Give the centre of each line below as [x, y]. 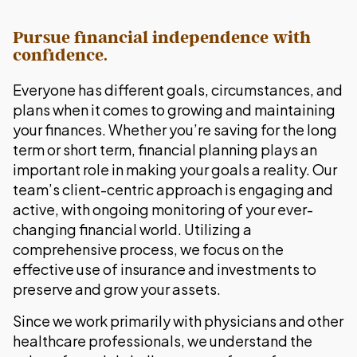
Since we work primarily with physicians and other [178, 321]
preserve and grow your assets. [117, 289]
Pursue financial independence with [162, 38]
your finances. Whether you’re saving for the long [175, 130]
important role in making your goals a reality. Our [175, 170]
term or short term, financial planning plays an [165, 150]
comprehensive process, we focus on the [148, 249]
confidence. [60, 55]
